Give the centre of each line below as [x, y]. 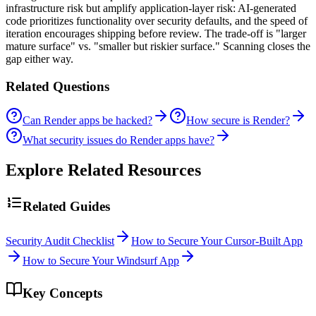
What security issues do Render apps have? [119, 140]
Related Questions [57, 86]
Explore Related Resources [103, 170]
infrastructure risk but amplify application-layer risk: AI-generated [151, 8]
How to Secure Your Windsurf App [101, 260]
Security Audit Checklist [60, 241]
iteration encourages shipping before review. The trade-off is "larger [156, 33]
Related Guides [66, 207]
